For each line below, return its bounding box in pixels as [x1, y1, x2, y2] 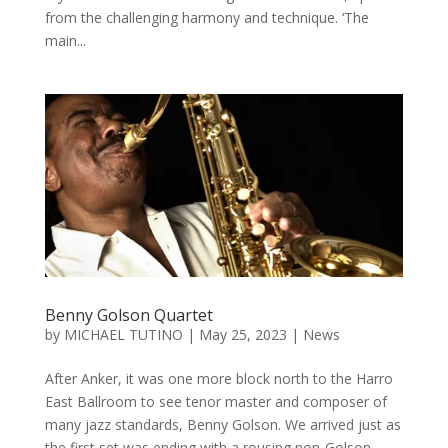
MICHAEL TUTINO [63, 325, 183, 345]
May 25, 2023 [198, 325, 287, 345]
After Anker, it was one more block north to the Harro [44, 369, 393, 389]
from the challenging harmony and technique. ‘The [44, 8, 369, 28]
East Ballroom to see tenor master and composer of [44, 392, 387, 412]
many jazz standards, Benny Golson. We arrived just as [44, 415, 401, 435]
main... [44, 31, 86, 51]
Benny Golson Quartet [44, 304, 213, 327]
